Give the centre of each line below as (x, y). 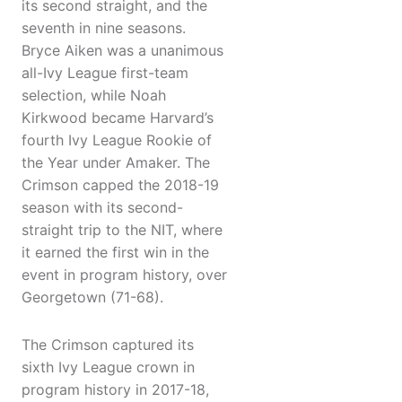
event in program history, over (124, 275)
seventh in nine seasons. (104, 28)
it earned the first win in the (115, 253)
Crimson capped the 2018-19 (120, 185)
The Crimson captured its (108, 345)
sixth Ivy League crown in (108, 367)
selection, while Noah (94, 96)
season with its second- (102, 208)
